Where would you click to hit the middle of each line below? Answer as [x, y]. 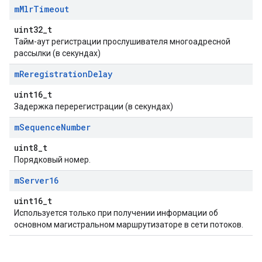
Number [76, 127]
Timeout [51, 9]
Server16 [39, 180]
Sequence [40, 127]
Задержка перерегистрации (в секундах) [94, 106]
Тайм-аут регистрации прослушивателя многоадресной [122, 42]
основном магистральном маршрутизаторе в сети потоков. [129, 225]
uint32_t [33, 30]
